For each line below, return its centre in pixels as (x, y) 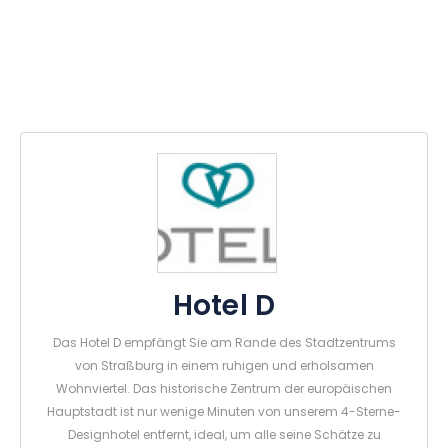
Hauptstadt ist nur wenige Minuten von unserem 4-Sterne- (224, 413)
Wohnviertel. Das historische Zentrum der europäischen (224, 390)
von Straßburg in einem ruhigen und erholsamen (224, 367)
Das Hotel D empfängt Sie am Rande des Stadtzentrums (224, 344)
